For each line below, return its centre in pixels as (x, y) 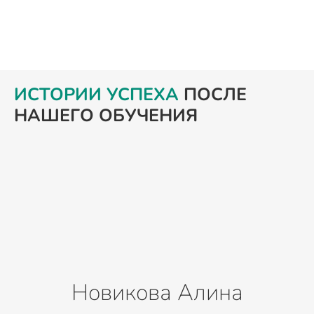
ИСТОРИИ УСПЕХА (96, 95)
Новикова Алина (157, 293)
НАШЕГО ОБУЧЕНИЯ (106, 116)
